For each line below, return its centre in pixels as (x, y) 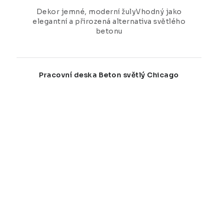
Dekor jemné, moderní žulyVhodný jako (109, 12)
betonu (109, 31)
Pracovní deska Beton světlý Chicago (109, 75)
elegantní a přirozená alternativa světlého (109, 22)
